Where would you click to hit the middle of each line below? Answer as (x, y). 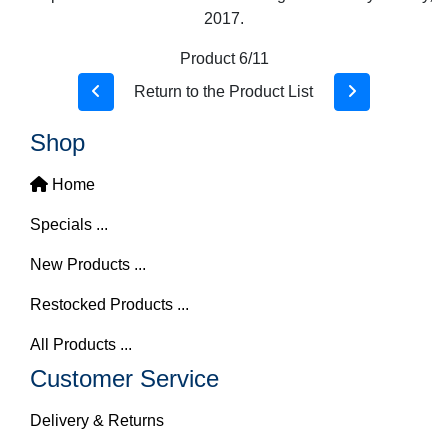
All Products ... (81, 344)
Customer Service (124, 378)
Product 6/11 (224, 58)
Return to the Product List (223, 91)
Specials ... (69, 224)
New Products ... (88, 264)
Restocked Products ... (109, 304)
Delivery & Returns (97, 420)
